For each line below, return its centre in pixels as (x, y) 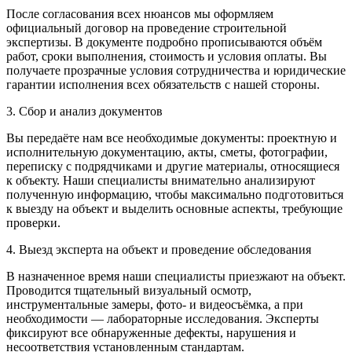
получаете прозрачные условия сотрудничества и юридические (176, 70)
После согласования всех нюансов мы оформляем (140, 14)
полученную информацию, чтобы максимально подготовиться (175, 194)
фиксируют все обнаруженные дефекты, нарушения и (151, 333)
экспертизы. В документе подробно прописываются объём (164, 42)
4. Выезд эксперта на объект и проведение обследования (159, 249)
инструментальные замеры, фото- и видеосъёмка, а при (155, 304)
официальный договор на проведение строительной (147, 28)
